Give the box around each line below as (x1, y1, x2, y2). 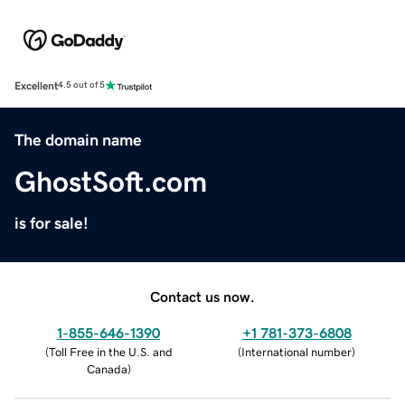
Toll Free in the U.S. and (48, 345, 173, 358)
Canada (86, 363, 127, 375)
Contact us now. (150, 288, 255, 304)
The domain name (14, 131, 142, 148)
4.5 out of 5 (58, 80, 105, 90)
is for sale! (14, 214, 89, 231)
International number (241, 345, 352, 358)
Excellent (14, 80, 58, 91)
